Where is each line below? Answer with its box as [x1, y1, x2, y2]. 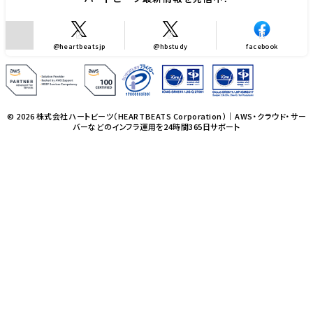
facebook [246, 42, 278, 52]
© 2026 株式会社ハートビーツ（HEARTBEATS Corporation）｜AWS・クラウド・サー [6, 110, 307, 122]
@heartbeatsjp [52, 42, 105, 52]
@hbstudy [153, 42, 188, 52]
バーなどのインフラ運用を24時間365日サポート [73, 120, 240, 132]
